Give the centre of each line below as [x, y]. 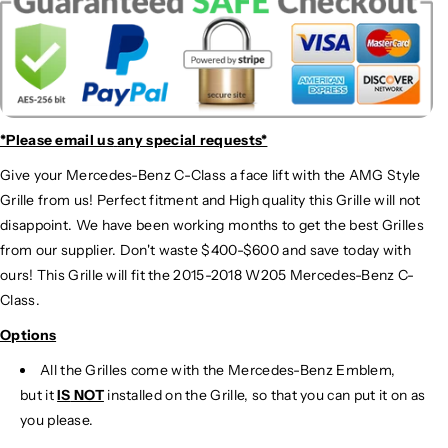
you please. [57, 420]
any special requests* [192, 140]
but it [39, 395]
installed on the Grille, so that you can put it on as [264, 395]
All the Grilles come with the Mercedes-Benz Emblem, [218, 370]
